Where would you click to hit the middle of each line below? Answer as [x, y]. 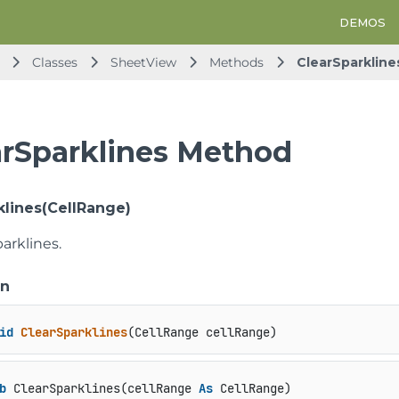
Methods [238, 62]
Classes [57, 62]
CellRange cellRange [202, 333]
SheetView [143, 62]
